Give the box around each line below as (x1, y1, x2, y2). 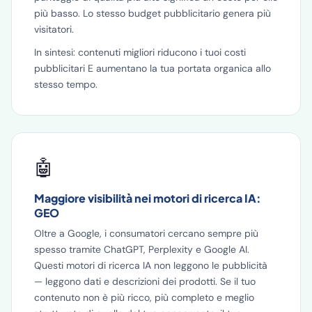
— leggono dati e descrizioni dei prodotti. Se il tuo (34, 275, 256, 288)
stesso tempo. (34, 78, 97, 91)
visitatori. (34, 23, 74, 36)
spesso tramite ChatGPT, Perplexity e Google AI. (34, 243, 249, 256)
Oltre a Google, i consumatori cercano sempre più (34, 227, 258, 240)
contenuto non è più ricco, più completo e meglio (34, 291, 254, 304)
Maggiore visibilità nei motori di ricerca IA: (34, 191, 261, 205)
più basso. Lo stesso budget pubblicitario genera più (34, 7, 271, 19)
